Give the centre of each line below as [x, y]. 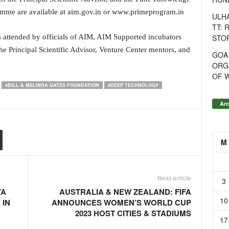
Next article [174, 178]
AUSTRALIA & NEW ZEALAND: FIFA [125, 192]
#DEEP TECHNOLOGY [133, 85]
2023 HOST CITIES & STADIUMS [133, 213]
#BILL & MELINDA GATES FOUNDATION [52, 85]
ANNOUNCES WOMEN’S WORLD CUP [121, 202]
